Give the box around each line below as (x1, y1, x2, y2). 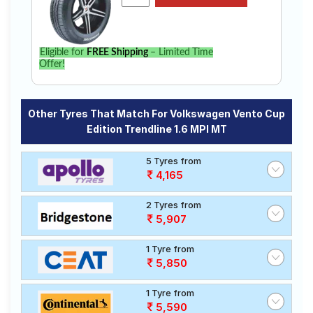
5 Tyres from (146, 155, 201, 166)
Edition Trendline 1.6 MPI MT (86, 123, 227, 135)
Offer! (39, 59, 65, 70)
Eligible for (40, 48, 87, 58)
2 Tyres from (146, 199, 201, 210)
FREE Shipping (86, 48, 148, 58)
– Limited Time (147, 48, 213, 58)
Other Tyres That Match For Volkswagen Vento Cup (28, 108, 285, 119)
